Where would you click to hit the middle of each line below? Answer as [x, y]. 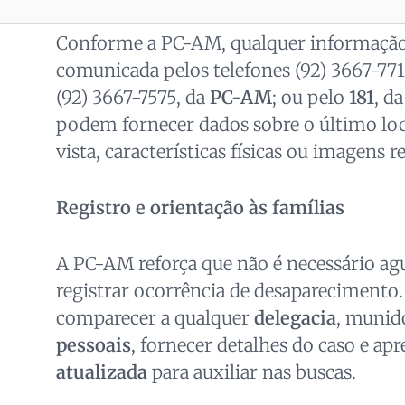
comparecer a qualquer [155, 318]
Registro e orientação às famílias [200, 208]
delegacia [295, 318]
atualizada [101, 372]
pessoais [93, 345]
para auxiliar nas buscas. [251, 372]
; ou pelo [310, 98]
